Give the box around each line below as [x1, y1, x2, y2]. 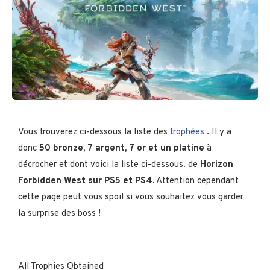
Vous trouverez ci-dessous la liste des [18, 126, 170, 138]
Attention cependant [154, 175, 239, 187]
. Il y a [204, 126, 231, 138]
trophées [170, 126, 204, 138]
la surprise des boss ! [18, 207, 101, 219]
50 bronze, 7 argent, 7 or [39, 142, 146, 154]
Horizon [200, 159, 233, 171]
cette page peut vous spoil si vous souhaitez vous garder [18, 191, 243, 203]
